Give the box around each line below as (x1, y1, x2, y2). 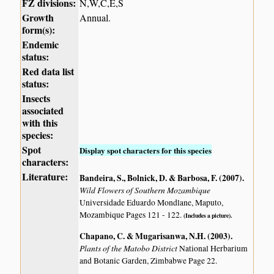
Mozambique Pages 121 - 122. (80, 209, 184, 220)
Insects (22, 91, 51, 106)
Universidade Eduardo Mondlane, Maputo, (80, 196, 224, 208)
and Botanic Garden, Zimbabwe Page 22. (80, 254, 218, 266)
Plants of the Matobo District (80, 242, 180, 254)
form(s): (22, 23, 56, 37)
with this (22, 116, 58, 130)
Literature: (22, 169, 68, 184)
